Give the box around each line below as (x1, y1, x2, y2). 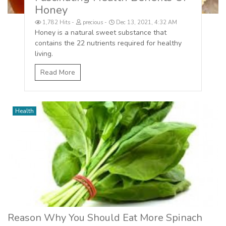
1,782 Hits (41, 19, 72, 27)
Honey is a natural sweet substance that (35, 28, 167, 38)
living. (35, 49, 53, 59)
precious (81, 19, 105, 27)
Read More (40, 68, 76, 78)
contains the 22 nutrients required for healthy (35, 38, 182, 48)
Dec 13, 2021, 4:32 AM (115, 19, 179, 27)
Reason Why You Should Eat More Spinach (8, 211, 202, 225)
